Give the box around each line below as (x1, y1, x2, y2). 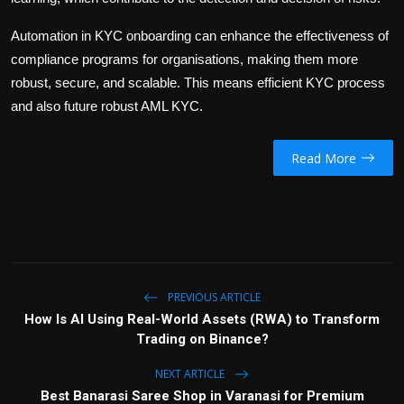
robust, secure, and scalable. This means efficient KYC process (11, 75, 385, 91)
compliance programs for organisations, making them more (11, 51, 358, 68)
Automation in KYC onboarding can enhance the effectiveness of (11, 28, 389, 44)
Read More (290, 149, 356, 167)
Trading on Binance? (135, 331, 269, 348)
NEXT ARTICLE (155, 365, 227, 381)
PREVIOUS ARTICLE (165, 289, 261, 305)
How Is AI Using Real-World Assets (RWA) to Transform (24, 311, 380, 328)
